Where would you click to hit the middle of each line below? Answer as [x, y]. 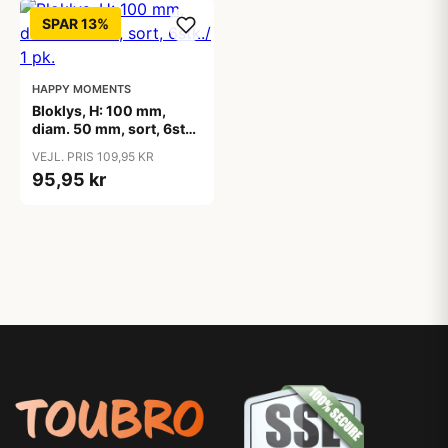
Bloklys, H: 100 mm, [99, 110]
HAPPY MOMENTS [81, 89]
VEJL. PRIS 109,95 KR [93, 156]
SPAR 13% [75, 23]
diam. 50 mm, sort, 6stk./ [117, 128]
